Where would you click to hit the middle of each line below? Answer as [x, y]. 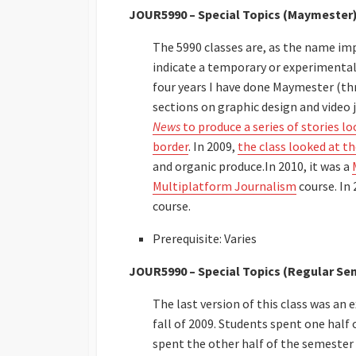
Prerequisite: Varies [205, 238]
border [170, 146]
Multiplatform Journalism [224, 186]
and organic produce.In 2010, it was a [252, 166]
